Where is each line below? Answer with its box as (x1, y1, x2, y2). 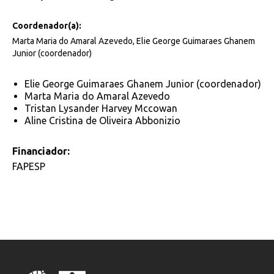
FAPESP (12, 161, 45, 172)
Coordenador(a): (12, 21, 81, 31)
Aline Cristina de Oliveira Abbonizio (24, 115, 180, 127)
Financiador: (12, 146, 70, 157)
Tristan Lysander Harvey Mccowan (24, 103, 177, 114)
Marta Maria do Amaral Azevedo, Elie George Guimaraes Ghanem (12, 36, 255, 46)
